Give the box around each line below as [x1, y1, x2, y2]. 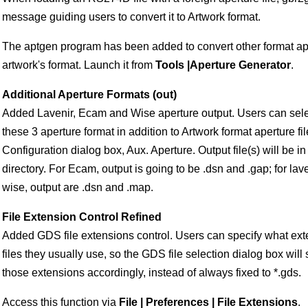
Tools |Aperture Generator [155, 59, 291, 71]
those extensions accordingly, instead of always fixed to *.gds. [2, 267, 301, 279]
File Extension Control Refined [2, 211, 162, 223]
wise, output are [2, 181, 82, 194]
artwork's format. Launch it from [2, 59, 155, 71]
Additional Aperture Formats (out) [2, 89, 177, 101]
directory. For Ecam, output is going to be [2, 163, 203, 175]
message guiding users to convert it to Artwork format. [2, 11, 261, 23]
